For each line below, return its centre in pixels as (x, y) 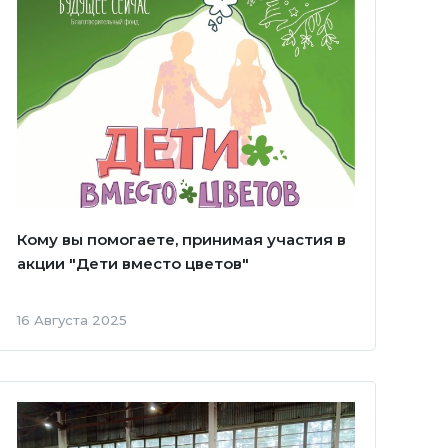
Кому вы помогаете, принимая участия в (181, 239)
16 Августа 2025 (71, 319)
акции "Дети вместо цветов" (132, 263)
